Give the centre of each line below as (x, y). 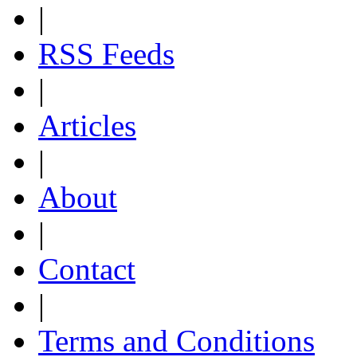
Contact (87, 269)
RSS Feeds (106, 54)
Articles (87, 126)
